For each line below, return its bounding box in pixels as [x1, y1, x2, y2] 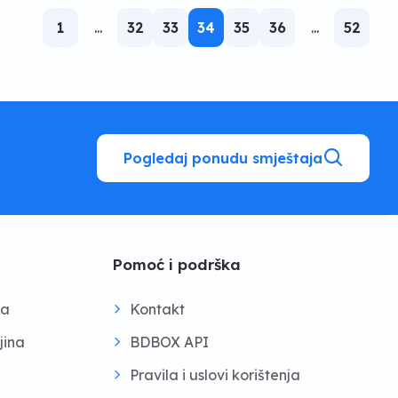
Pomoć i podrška [112, 255, 241, 274]
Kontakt [130, 300, 185, 318]
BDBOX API [130, 333, 209, 351]
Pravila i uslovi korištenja [130, 366, 300, 384]
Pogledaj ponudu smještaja [123, 149, 322, 167]
